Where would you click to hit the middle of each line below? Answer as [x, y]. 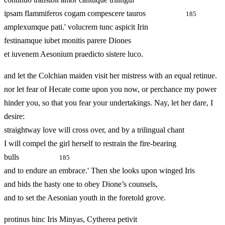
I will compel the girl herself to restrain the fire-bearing [90, 144]
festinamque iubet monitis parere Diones [68, 41]
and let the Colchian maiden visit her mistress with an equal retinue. [110, 76]
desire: [14, 117]
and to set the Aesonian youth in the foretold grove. [85, 198]
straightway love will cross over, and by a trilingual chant [94, 130]
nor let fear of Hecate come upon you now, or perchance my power [110, 89]
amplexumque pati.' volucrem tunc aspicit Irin [76, 27]
